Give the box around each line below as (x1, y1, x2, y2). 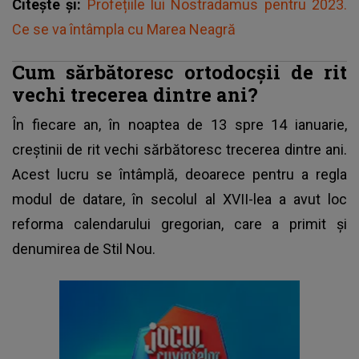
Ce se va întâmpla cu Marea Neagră (12, 21, 236, 38)
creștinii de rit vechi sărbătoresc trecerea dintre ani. (12, 141, 347, 159)
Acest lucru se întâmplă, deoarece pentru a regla (12, 166, 347, 184)
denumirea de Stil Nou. (12, 240, 155, 258)
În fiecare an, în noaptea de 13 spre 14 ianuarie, (12, 116, 347, 134)
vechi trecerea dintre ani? (12, 82, 263, 107)
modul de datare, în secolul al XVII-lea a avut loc (12, 191, 347, 208)
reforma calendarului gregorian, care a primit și (12, 216, 347, 233)
